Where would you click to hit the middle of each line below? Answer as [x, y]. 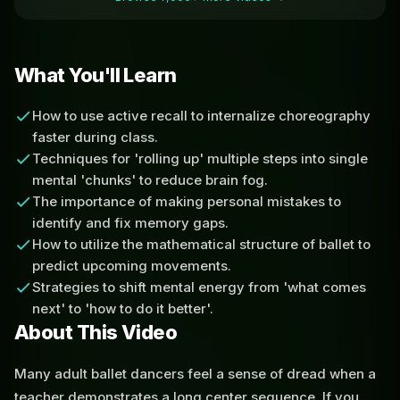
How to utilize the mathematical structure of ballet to [201, 244]
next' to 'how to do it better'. [123, 308]
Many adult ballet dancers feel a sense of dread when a [195, 373]
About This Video [96, 332]
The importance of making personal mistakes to [187, 201]
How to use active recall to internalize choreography [201, 115]
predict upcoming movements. [132, 265]
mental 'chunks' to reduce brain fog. [150, 179]
